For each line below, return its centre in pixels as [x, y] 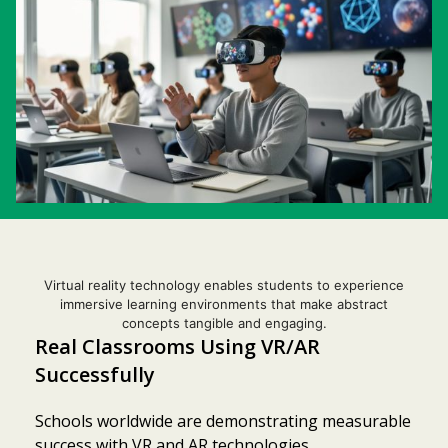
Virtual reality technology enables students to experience [224, 284]
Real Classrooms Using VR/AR [177, 346]
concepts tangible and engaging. [224, 322]
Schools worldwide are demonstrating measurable [223, 420]
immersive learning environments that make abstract [224, 303]
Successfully [95, 374]
